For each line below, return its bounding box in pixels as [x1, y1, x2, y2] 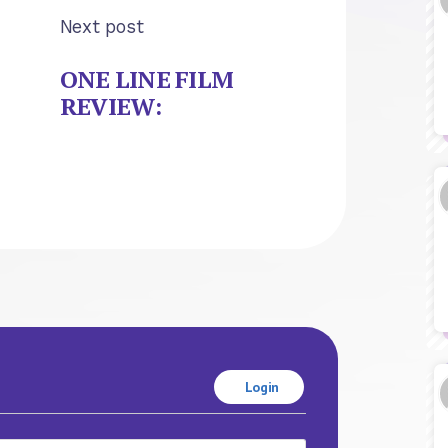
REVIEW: [59, 90, 162, 123]
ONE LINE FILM [59, 63, 234, 96]
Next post [59, 15, 144, 37]
